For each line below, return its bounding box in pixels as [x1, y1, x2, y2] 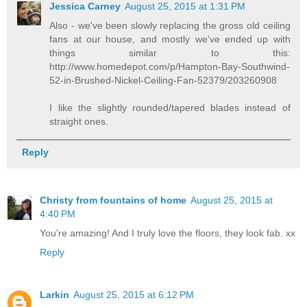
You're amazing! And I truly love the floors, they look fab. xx [40, 227, 295, 238]
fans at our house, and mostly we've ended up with [49, 33, 291, 45]
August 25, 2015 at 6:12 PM [73, 288, 194, 300]
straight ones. [49, 115, 109, 127]
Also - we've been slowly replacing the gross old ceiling [49, 19, 291, 31]
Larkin [40, 288, 69, 300]
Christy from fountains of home [40, 194, 186, 206]
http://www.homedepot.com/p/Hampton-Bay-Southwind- [49, 60, 291, 72]
